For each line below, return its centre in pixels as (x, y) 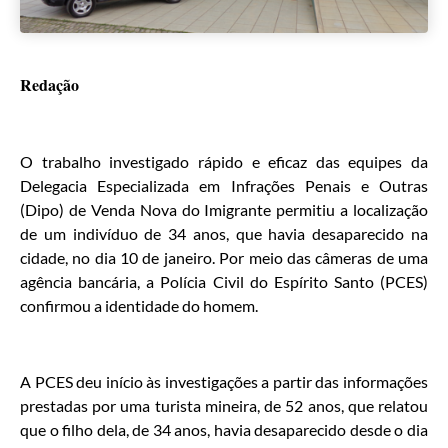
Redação (49, 84)
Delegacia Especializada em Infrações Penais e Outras (224, 185)
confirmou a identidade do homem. (139, 305)
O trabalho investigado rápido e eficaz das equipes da (224, 161)
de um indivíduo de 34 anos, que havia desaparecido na (224, 233)
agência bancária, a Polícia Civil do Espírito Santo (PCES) (224, 281)
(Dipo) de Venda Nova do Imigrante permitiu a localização (224, 209)
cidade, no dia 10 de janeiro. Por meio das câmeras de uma (224, 257)
